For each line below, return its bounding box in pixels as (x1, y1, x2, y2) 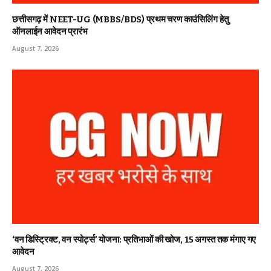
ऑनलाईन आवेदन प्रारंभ (12, 25, 88, 37)
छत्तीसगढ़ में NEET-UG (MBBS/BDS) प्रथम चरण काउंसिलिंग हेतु (12, 13, 229, 25)
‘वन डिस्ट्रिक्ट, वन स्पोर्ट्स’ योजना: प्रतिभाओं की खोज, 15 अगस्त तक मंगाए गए (12, 233, 256, 245)
